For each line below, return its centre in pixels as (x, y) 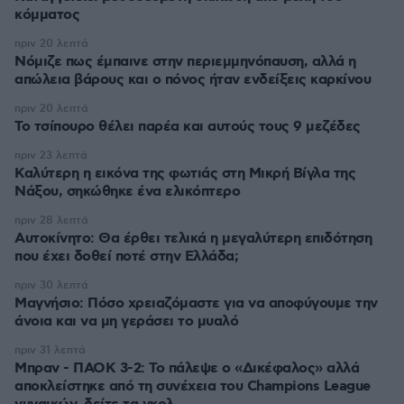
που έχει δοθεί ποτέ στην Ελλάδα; (126, 257)
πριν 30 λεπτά (51, 285)
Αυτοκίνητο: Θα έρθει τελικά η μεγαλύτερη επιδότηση (193, 239)
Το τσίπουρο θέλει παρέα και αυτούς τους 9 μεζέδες (188, 127)
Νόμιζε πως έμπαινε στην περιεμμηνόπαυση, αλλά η (185, 62)
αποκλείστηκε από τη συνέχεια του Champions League (193, 386)
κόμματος (47, 15)
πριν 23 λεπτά (51, 156)
